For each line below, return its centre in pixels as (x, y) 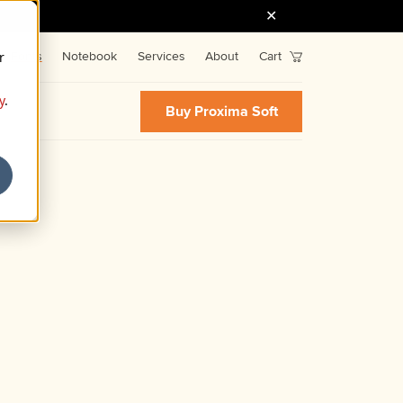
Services (161, 57)
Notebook (90, 57)
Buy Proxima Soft (221, 111)
